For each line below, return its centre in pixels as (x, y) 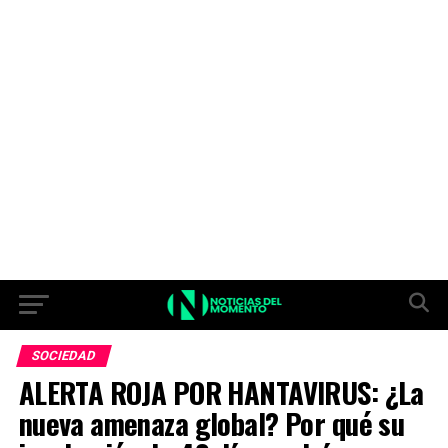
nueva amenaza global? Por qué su (211, 423)
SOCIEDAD (63, 355)
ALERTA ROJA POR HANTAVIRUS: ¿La (221, 392)
